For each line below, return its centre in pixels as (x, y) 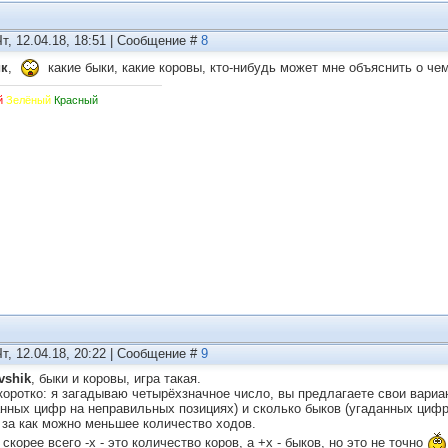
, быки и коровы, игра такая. (116, 378)
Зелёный (28, 100)
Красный (76, 100)
